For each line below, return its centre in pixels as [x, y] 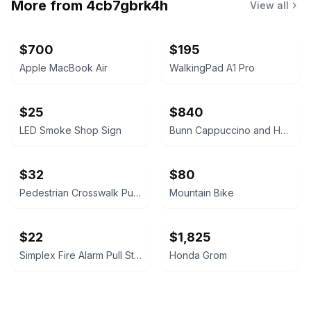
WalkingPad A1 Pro [212, 68]
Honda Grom [198, 255]
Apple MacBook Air [64, 68]
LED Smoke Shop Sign [70, 130]
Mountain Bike [202, 193]
